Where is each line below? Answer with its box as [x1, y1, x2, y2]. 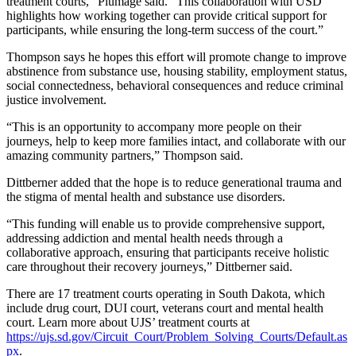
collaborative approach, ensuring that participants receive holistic [6, 245, 329, 259]
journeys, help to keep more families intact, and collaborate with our [6, 133, 346, 148]
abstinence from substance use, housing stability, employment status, [6, 64, 347, 78]
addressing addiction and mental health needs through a [6, 230, 283, 245]
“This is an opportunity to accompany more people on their [6, 119, 301, 133]
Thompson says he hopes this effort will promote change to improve [6, 49, 346, 64]
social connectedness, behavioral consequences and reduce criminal [6, 78, 343, 92]
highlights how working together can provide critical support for [6, 8, 327, 22]
